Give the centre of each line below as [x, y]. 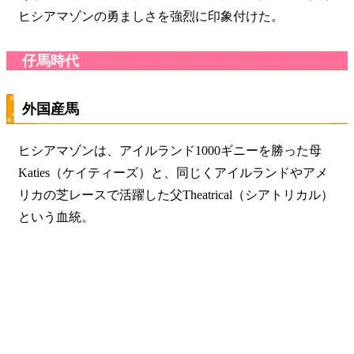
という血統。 [56, 217]
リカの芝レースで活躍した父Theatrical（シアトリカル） [176, 194]
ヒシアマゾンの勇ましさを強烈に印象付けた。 [151, 16]
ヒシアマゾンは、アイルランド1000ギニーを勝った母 [170, 150]
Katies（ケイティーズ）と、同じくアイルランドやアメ [173, 172]
